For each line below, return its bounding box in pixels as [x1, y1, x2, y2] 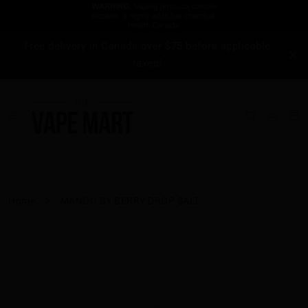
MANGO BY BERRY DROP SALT [60, 195, 200, 206]
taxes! [132, 56, 162, 69]
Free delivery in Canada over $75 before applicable [23, 39, 271, 52]
